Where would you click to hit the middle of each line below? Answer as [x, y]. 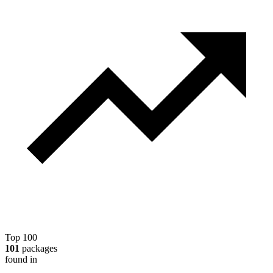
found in [21, 259]
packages [38, 248]
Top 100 [21, 237]
